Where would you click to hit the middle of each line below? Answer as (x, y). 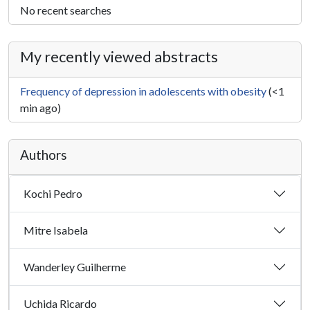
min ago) (40, 107)
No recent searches (66, 10)
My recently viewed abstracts (119, 56)
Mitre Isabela (56, 230)
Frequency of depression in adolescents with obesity (143, 91)
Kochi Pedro (53, 194)
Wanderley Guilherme (75, 267)
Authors (44, 154)
